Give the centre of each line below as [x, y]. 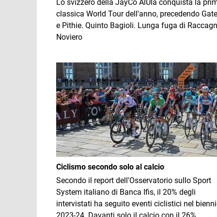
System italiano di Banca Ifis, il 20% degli [126, 192]
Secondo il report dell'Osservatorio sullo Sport [134, 180]
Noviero [69, 37]
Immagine [73, 68]
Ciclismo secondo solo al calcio [110, 167]
